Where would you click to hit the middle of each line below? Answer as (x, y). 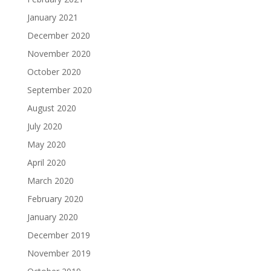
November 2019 (59, 253)
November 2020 (59, 53)
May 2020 (46, 144)
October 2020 (54, 71)
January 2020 (52, 217)
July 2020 (44, 126)
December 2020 (58, 35)
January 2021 (52, 17)
